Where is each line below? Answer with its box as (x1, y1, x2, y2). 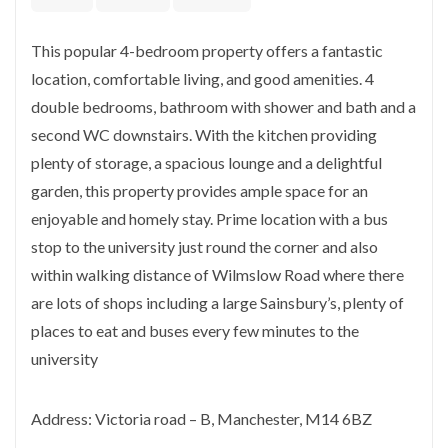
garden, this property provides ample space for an (31, 180, 368, 200)
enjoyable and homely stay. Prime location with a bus (31, 208, 388, 228)
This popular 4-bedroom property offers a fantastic (31, 40, 383, 60)
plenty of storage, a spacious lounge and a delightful (31, 152, 382, 172)
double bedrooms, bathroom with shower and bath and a (31, 96, 416, 116)
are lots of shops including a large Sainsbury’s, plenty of (31, 292, 404, 312)
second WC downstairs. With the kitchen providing (31, 124, 377, 144)
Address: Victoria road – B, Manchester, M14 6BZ (31, 408, 372, 428)
